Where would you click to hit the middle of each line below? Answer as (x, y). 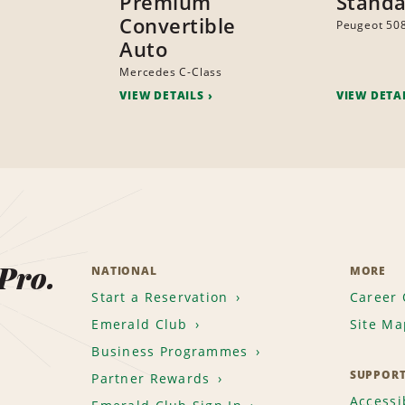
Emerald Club (140, 325)
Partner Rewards (151, 379)
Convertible (178, 26)
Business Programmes (170, 352)
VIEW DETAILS (162, 96)
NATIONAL (124, 271)
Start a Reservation (160, 297)
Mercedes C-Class (171, 72)
